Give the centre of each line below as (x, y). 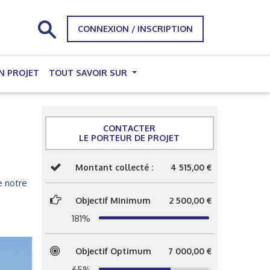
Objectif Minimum (113, 200)
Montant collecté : (114, 167)
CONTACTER (130, 128)
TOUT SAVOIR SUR (89, 73)
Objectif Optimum (113, 251)
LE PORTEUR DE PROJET (130, 138)
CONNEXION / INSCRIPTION (135, 29)
